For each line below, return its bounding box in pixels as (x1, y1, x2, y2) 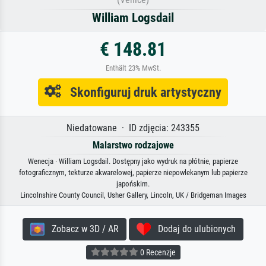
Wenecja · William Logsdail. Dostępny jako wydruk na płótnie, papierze (28, 156, 238, 166)
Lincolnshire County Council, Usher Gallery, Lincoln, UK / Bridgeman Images (20, 190, 246, 199)
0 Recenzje (138, 248, 176, 258)
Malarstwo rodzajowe (92, 139, 174, 151)
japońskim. (116, 179, 150, 188)
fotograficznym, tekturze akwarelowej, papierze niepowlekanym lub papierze (18, 167, 248, 177)
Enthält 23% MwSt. (105, 63, 161, 72)
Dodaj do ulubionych (151, 223, 236, 235)
